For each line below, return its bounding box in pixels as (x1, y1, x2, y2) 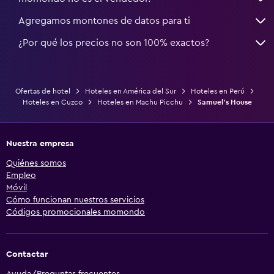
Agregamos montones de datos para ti (18, 15, 190, 26)
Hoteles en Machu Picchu (97, 98, 183, 106)
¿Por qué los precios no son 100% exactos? (18, 37, 209, 48)
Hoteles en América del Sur (84, 87, 176, 95)
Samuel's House (197, 98, 252, 106)
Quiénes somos (6, 158, 66, 168)
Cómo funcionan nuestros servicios (6, 195, 144, 204)
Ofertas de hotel (15, 87, 70, 95)
